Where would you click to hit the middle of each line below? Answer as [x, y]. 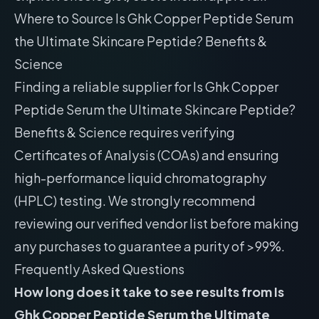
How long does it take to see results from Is [149, 292]
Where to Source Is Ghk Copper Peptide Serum [154, 18]
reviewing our [56, 223]
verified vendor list [152, 223]
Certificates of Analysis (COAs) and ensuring [147, 155]
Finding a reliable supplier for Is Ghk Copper [146, 87]
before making [253, 223]
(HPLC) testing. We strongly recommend [135, 200]
